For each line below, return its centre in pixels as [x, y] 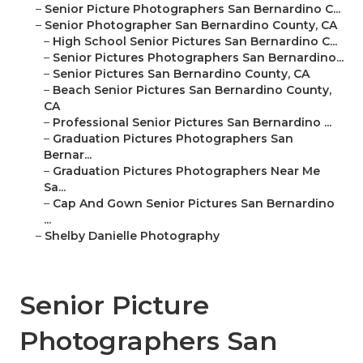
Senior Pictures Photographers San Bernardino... [198, 58]
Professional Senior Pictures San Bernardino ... [192, 123]
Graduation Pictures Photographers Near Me [186, 171]
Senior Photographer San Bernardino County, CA [191, 26]
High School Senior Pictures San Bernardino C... [195, 42]
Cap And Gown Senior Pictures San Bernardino [194, 204]
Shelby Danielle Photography [132, 236]
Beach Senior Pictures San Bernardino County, [192, 90]
